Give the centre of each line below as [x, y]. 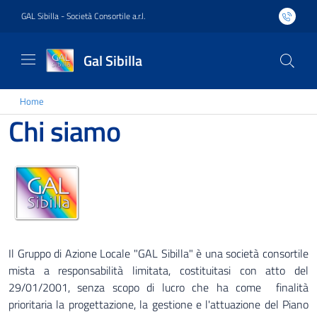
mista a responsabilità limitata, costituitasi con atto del [158, 270]
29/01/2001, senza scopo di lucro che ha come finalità [158, 287]
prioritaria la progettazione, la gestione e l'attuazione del [145, 304]
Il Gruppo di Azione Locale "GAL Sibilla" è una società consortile [158, 253]
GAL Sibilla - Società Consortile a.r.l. [83, 16]
